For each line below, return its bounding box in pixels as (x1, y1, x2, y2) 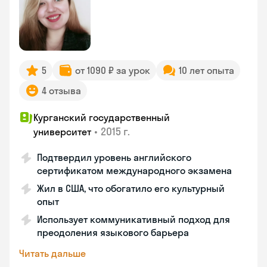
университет (33, 126, 91, 138)
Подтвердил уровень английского (37, 151, 191, 163)
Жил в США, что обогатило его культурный (37, 182, 225, 194)
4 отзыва (42, 85, 81, 97)
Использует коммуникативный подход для (37, 213, 230, 225)
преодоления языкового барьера (37, 226, 189, 238)
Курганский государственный (33, 111, 170, 123)
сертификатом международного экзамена (37, 164, 232, 176)
